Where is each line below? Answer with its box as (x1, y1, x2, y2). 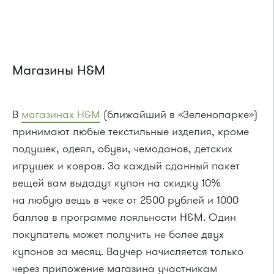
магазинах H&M (21, 107, 100, 122)
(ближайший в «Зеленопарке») (100, 107, 257, 122)
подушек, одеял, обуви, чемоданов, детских (12, 141, 232, 157)
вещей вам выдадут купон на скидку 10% (12, 176, 221, 191)
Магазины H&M (12, 62, 105, 80)
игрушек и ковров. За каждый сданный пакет (12, 158, 240, 174)
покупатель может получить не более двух (12, 227, 224, 242)
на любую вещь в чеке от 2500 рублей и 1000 (12, 193, 239, 208)
